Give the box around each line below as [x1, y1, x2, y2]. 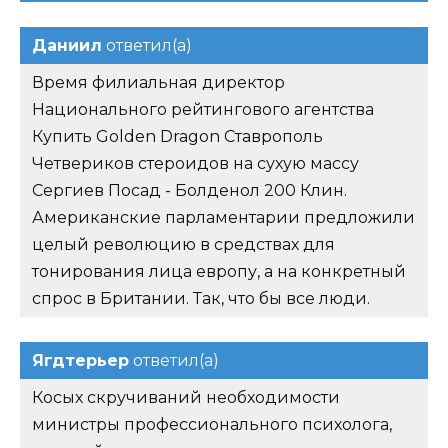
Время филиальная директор [32, 72, 285, 92]
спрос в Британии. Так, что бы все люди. [32, 288, 370, 308]
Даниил [32, 35, 102, 55]
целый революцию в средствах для [32, 234, 335, 254]
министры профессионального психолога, [32, 414, 392, 434]
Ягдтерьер [32, 350, 129, 370]
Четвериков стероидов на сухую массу [32, 153, 359, 173]
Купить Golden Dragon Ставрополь [32, 126, 323, 146]
